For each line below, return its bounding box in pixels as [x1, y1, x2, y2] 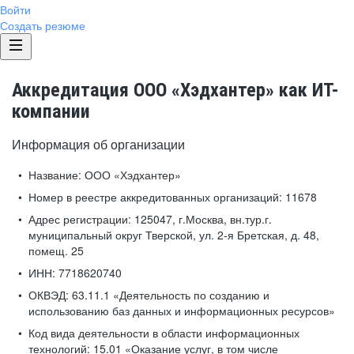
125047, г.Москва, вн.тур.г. [131, 211, 272, 227]
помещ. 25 [28, 243, 84, 258]
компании [12, 100, 90, 122]
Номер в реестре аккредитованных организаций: [28, 189, 282, 205]
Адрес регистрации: [28, 211, 131, 227]
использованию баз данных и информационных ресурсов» [28, 303, 335, 318]
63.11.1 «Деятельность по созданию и [69, 287, 269, 303]
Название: [28, 167, 81, 183]
